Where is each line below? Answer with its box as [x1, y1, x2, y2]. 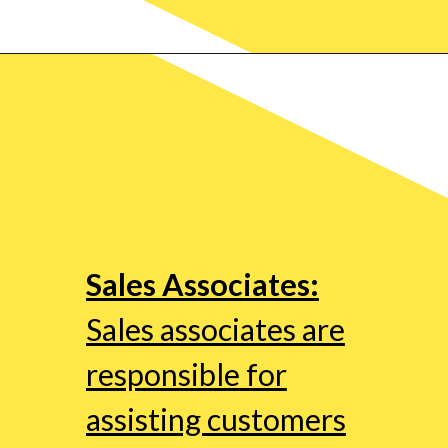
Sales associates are [85, 310, 345, 347]
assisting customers [85, 400, 346, 437]
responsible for [85, 355, 287, 392]
